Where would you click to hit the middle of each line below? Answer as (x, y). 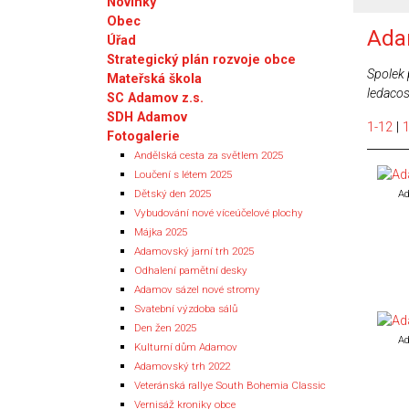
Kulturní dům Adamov (186, 346)
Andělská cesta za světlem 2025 (209, 155)
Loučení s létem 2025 (183, 174)
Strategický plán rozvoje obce (201, 59)
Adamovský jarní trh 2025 (194, 251)
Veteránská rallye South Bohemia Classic (230, 385)
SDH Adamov (147, 117)
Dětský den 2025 (173, 193)
